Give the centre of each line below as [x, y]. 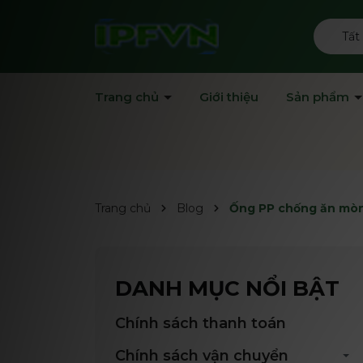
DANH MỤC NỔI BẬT [227, 288]
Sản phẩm [319, 97]
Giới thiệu [229, 97]
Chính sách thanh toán [201, 323]
